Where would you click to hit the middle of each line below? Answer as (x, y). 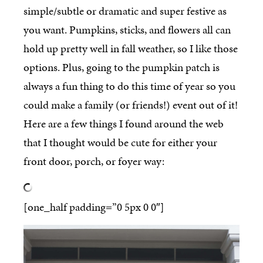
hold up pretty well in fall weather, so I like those (131, 48)
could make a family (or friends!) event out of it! (131, 104)
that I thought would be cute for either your (120, 142)
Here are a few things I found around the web (124, 123)
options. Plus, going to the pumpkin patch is (122, 67)
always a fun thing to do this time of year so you (129, 86)
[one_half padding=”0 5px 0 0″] (94, 207)
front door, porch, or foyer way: (94, 161)
